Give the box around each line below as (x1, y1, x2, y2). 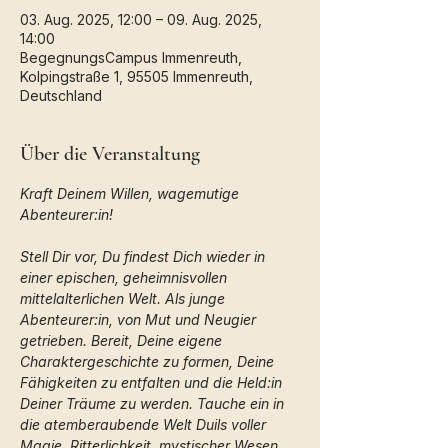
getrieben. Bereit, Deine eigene (20, 332, 226, 349)
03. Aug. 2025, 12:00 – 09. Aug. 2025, (20, 11, 262, 28)
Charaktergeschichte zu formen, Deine (20, 353, 278, 370)
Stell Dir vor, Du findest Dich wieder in (20, 248, 269, 265)
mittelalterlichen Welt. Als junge (20, 290, 229, 307)
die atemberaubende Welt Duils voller (20, 416, 270, 433)
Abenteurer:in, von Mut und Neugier (20, 311, 260, 328)
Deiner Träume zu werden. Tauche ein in (20, 395, 288, 412)
